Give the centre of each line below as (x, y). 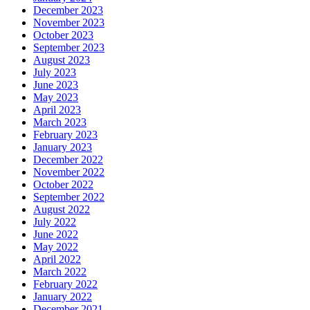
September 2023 (69, 47)
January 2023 (63, 147)
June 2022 (56, 234)
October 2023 (63, 35)
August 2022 (62, 209)
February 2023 (65, 134)
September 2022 (69, 197)
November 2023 (69, 22)
